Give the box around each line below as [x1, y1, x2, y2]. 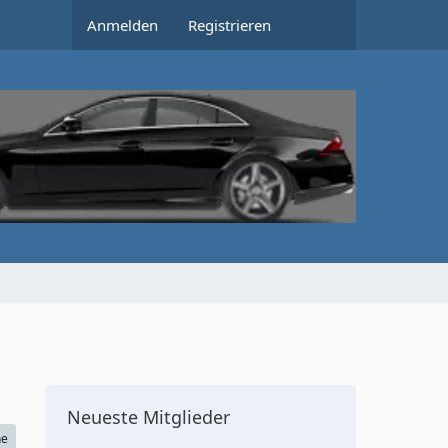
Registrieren [188, 15, 271, 35]
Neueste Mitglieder [67, 404, 230, 429]
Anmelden [87, 15, 158, 35]
